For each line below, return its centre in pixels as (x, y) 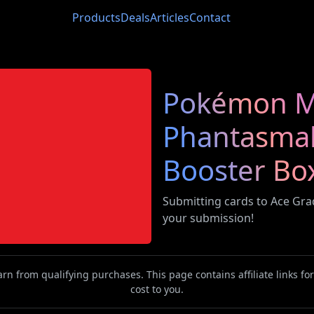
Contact (210, 18)
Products (96, 18)
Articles (170, 18)
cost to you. (157, 289)
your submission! (208, 218)
